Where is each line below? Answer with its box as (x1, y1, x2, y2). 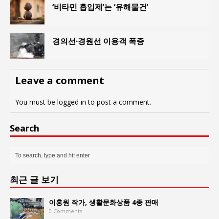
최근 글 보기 (10, 173, 59, 185)
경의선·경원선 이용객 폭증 (52, 35, 144, 46)
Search (10, 122, 39, 134)
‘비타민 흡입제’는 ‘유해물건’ (52, 1, 148, 12)
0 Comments (49, 207, 82, 215)
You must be (15, 97, 57, 107)
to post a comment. (86, 97, 151, 107)
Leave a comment (15, 73, 104, 87)
